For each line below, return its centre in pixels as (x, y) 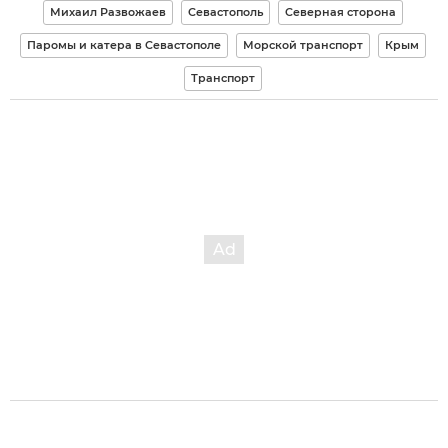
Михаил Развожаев (107, 11)
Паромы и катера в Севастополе (123, 44)
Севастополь (225, 11)
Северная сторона (340, 11)
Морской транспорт (302, 44)
